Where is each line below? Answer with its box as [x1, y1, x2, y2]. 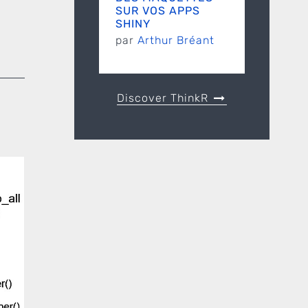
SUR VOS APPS [115, 4, 200, 17]
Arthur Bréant [137, 34, 214, 47]
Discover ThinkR [116, 91, 212, 104]
